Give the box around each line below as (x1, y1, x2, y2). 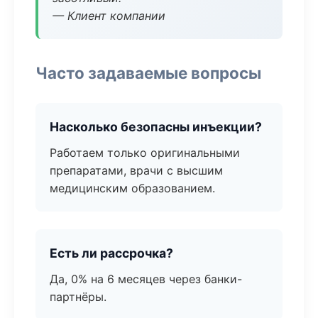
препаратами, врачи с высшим (50, 163, 223, 177)
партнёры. (50, 290, 106, 304)
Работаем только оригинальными (50, 146, 240, 160)
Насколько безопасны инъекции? (50, 119, 262, 134)
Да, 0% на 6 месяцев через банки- (50, 272, 242, 286)
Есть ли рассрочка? (50, 246, 173, 261)
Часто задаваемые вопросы (35, 63, 261, 82)
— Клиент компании (53, 9, 165, 23)
